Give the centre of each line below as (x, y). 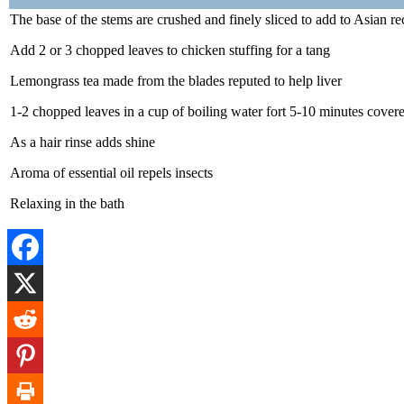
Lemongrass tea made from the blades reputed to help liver (176, 80)
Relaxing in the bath (67, 203)
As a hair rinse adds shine (83, 142)
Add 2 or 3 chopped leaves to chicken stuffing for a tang (170, 50)
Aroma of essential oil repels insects (111, 172)
